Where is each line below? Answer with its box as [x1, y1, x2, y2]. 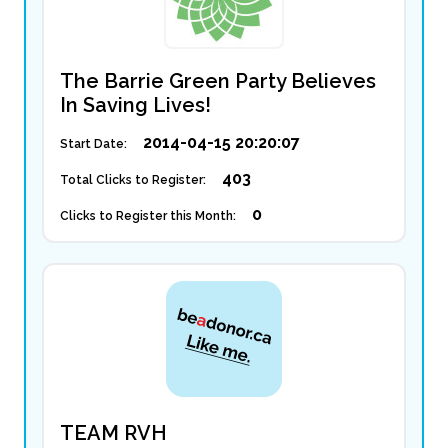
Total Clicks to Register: [60, 173, 206, 187]
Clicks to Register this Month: [60, 209, 236, 223]
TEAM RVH [60, 421, 167, 445]
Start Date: [60, 137, 127, 151]
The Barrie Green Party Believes [60, 69, 376, 93]
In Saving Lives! [60, 93, 211, 117]
